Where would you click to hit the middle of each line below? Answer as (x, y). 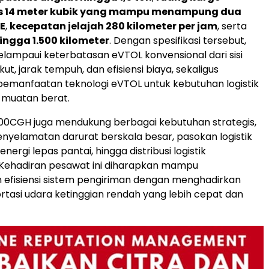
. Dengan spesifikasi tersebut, (178, 41)
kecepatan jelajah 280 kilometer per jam (113, 26)
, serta (232, 26)
